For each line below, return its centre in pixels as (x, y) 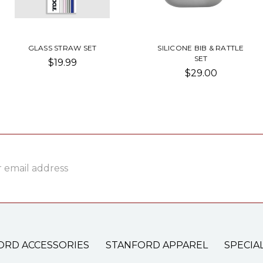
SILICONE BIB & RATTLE (201, 48)
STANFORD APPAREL (156, 245)
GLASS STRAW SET (62, 48)
